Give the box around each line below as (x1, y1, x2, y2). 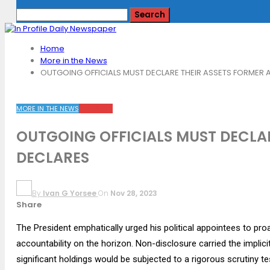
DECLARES (16, 148, 89, 168)
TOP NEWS (78, 103, 113, 113)
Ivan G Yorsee (42, 188, 96, 199)
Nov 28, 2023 (110, 188, 157, 199)
